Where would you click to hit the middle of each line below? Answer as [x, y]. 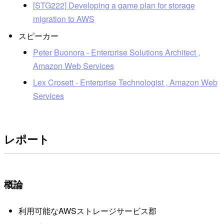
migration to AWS [63, 19]
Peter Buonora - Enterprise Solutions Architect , [116, 52]
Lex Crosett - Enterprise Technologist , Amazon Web [125, 82]
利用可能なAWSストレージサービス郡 [87, 211]
